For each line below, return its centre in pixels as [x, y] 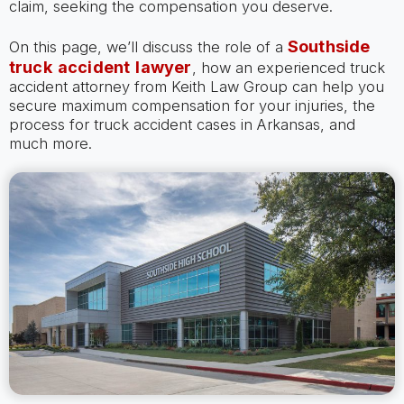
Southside [329, 46]
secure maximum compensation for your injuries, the [192, 105]
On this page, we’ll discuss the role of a [148, 46]
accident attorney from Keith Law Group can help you [196, 86]
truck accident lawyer [100, 67]
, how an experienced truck [288, 67]
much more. [50, 143]
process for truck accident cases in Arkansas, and [182, 124]
